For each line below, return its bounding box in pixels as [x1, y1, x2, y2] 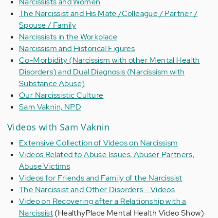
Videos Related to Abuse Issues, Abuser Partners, [19, 149, 195, 160]
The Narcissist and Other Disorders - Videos [19, 184, 175, 195]
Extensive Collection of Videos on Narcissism [19, 138, 178, 148]
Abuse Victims [19, 161, 71, 171]
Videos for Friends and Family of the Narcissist [19, 173, 182, 183]
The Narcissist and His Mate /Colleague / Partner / [19, 8, 198, 18]
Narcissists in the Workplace [19, 32, 118, 42]
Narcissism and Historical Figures [19, 43, 135, 54]
